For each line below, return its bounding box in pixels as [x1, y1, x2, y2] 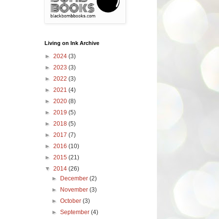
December [60, 175, 90, 182]
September [60, 208, 91, 216]
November [60, 186, 90, 193]
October [60, 197, 83, 204]
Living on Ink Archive [44, 40, 99, 46]
